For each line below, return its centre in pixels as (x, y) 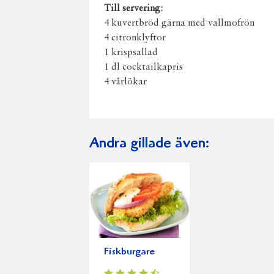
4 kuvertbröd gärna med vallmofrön (179, 23)
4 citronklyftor (135, 38)
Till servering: (133, 9)
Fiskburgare (129, 253)
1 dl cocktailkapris (143, 67)
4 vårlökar (125, 82)
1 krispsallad (131, 53)
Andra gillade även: (149, 144)
